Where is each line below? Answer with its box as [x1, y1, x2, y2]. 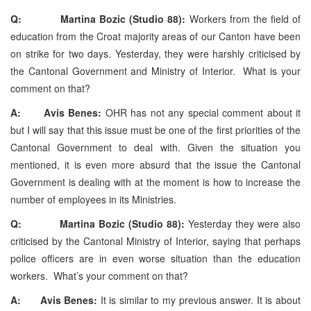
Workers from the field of [185, 11, 301, 26]
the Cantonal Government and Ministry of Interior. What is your [10, 63, 301, 78]
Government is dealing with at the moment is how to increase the [10, 174, 301, 189]
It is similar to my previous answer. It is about [100, 292, 301, 307]
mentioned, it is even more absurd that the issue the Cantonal [10, 157, 301, 171]
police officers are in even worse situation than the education [10, 251, 301, 265]
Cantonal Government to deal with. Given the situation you [10, 140, 301, 154]
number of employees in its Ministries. [10, 192, 179, 206]
